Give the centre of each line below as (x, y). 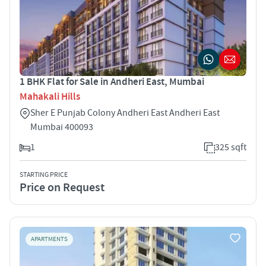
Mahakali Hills (50, 96)
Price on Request (62, 187)
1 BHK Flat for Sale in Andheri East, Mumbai (112, 82)
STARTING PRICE (44, 175)
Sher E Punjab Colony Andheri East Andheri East (125, 113)
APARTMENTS (49, 239)
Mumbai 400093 (62, 127)
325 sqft (231, 147)
